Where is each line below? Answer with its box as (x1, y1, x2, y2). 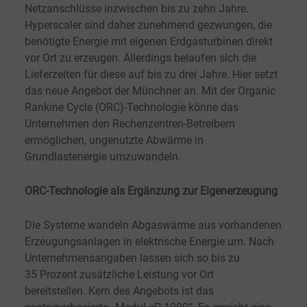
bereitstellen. (25, 284, 86, 298)
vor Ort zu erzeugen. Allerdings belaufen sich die (25, 51, 256, 65)
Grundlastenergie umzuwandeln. (25, 150, 184, 164)
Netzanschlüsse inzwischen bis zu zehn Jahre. (25, 2, 249, 16)
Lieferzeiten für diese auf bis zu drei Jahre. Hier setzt (25, 68, 278, 82)
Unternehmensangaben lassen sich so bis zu (25, 251, 240, 265)
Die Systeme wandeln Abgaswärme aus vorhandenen (25, 219, 282, 232)
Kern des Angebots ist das (88, 284, 214, 298)
